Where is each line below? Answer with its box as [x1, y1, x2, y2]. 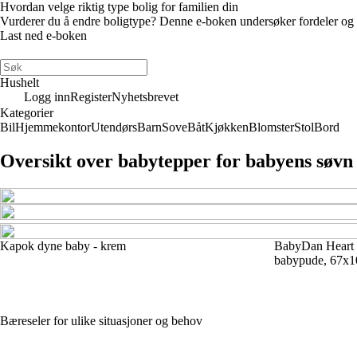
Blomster [249, 120, 294, 134]
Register [70, 90, 112, 104]
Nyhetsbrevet [112, 90, 178, 104]
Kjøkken [205, 120, 249, 134]
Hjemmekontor [15, 120, 91, 134]
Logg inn [24, 90, 70, 104]
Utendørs [91, 120, 137, 134]
